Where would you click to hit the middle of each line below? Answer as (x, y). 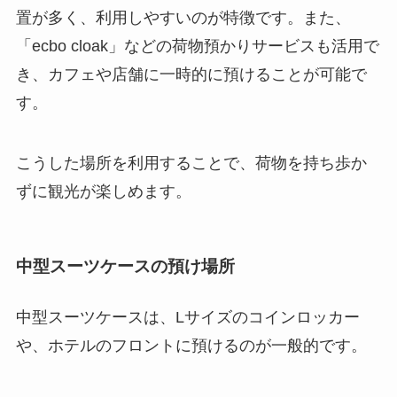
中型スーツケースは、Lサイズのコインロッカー (187, 318)
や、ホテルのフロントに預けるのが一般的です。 (191, 346)
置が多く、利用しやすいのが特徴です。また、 (183, 17)
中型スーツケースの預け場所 (125, 266)
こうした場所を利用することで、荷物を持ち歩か (191, 163)
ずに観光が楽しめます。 (103, 191)
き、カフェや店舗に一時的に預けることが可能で (191, 74)
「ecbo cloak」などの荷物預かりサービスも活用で (197, 46)
